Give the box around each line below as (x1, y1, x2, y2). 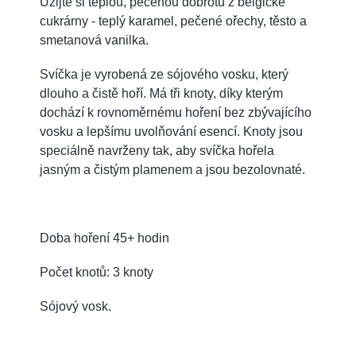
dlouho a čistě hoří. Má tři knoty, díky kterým (40, 86, 283, 100)
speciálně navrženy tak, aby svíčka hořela (40, 143, 274, 157)
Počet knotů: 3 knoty (40, 265, 153, 279)
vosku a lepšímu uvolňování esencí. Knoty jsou (40, 124, 303, 138)
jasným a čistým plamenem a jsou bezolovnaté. (40, 162, 305, 176)
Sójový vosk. (40, 299, 111, 313)
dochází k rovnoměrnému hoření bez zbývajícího (40, 105, 311, 119)
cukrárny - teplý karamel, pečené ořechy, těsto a (40, 14, 307, 28)
